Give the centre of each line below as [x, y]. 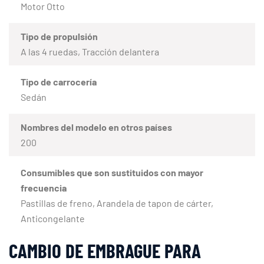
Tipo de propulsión [59, 36]
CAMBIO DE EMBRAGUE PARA [105, 250]
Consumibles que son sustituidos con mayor [112, 172]
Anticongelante [53, 218]
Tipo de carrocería [59, 81]
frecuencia [44, 187]
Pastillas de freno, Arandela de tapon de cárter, [117, 203]
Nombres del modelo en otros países [96, 127]
